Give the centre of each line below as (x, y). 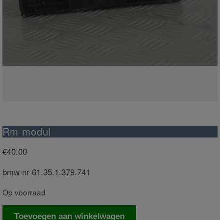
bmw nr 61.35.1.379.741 (46, 172)
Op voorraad (24, 192)
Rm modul (27, 131)
